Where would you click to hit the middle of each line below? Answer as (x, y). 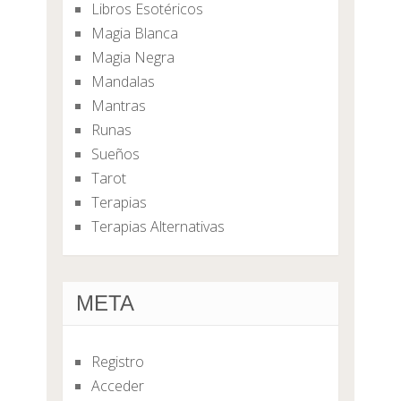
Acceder (117, 386)
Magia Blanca (134, 34)
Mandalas (123, 82)
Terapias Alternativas (158, 227)
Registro (117, 362)
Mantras (118, 106)
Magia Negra (132, 58)
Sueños (115, 154)
